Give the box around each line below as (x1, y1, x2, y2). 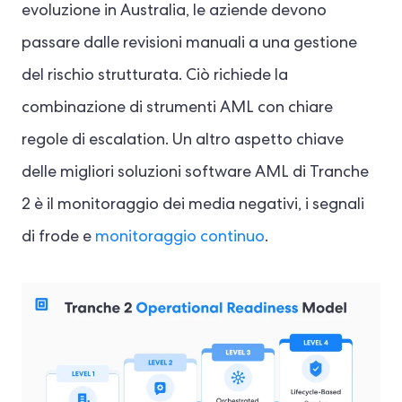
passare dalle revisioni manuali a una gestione (22, 36, 357, 53)
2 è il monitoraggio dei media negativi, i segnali (22, 197, 364, 214)
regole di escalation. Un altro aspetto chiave (22, 133, 344, 150)
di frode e (22, 230, 95, 247)
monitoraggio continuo (95, 230, 265, 247)
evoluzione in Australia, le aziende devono (22, 4, 327, 21)
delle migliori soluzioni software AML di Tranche (22, 165, 369, 182)
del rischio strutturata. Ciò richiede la (22, 68, 288, 85)
